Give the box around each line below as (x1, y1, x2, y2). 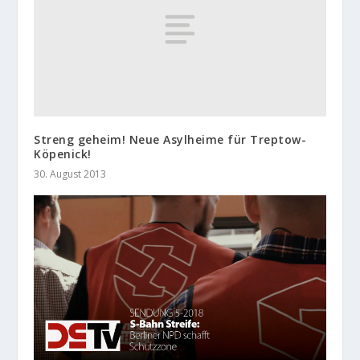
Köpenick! (34, 146, 92, 162)
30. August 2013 (34, 167, 107, 182)
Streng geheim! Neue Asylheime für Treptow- (34, 132, 307, 148)
